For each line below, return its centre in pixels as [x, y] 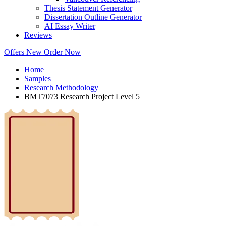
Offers [15, 52]
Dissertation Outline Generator [93, 17]
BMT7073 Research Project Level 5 [100, 97]
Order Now [62, 52]
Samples [38, 79]
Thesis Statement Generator [88, 8]
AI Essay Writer [70, 26]
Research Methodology [61, 88]
